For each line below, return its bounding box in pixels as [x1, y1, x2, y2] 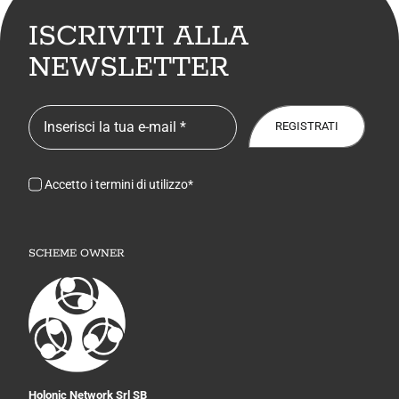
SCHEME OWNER [28, 246, 125, 260]
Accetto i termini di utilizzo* [45, 176, 194, 191]
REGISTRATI [275, 118, 339, 133]
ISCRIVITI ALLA [28, 18, 248, 54]
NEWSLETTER [28, 49, 229, 85]
